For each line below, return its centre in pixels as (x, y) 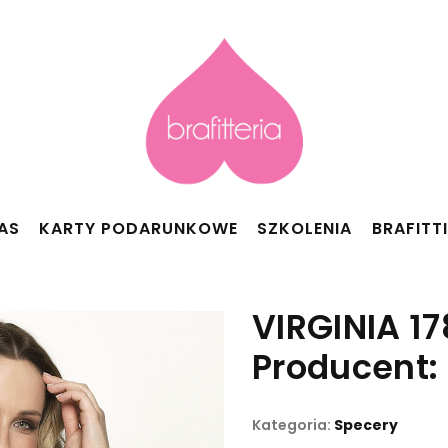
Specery (366, 424)
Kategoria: (293, 424)
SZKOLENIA (305, 228)
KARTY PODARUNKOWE (139, 228)
